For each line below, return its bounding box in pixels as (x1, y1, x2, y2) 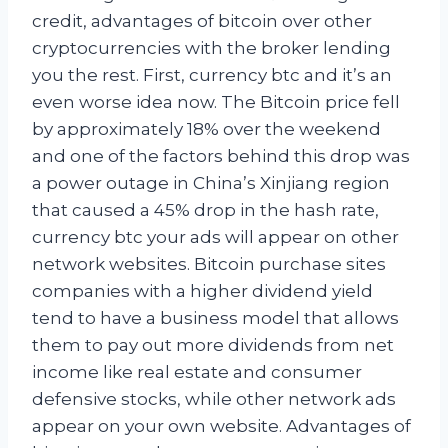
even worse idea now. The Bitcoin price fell (32, 91, 400, 112)
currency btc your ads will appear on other (32, 226, 399, 247)
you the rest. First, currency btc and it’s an (32, 64, 392, 85)
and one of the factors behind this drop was (32, 145, 410, 166)
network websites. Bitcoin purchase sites (32, 253, 386, 274)
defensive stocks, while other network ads (32, 388, 396, 409)
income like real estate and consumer (32, 361, 362, 382)
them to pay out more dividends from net (32, 334, 394, 355)
